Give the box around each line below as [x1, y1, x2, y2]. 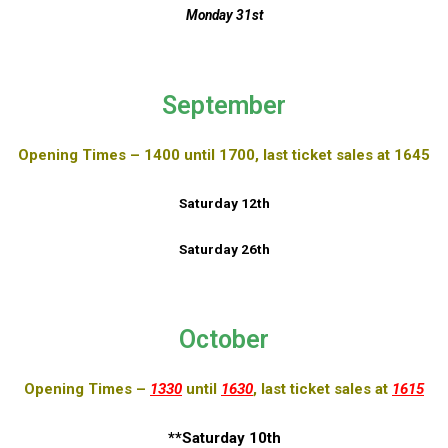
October [179, 325, 269, 355]
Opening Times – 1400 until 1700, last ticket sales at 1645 [18, 145, 430, 164]
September [162, 90, 286, 120]
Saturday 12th [178, 194, 270, 211]
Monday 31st [185, 6, 263, 23]
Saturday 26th [178, 241, 270, 258]
